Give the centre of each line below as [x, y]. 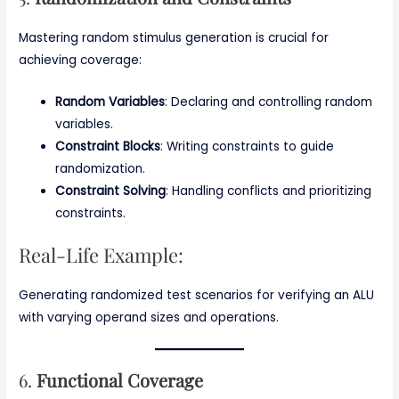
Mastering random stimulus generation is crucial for [174, 38]
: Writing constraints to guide [248, 147]
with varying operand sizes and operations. [149, 317]
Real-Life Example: [102, 254]
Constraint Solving [111, 191]
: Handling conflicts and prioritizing [269, 191]
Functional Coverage [120, 379]
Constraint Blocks [108, 147]
